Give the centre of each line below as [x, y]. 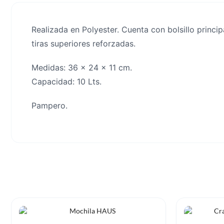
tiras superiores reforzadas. [83, 43]
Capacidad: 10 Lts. [66, 81]
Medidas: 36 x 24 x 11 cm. [82, 67]
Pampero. [49, 105]
